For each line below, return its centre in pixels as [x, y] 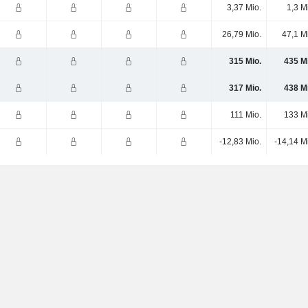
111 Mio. [245, 115]
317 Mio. [245, 88]
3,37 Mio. [244, 8]
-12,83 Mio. [240, 142]
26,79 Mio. [241, 34]
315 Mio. [245, 61]
